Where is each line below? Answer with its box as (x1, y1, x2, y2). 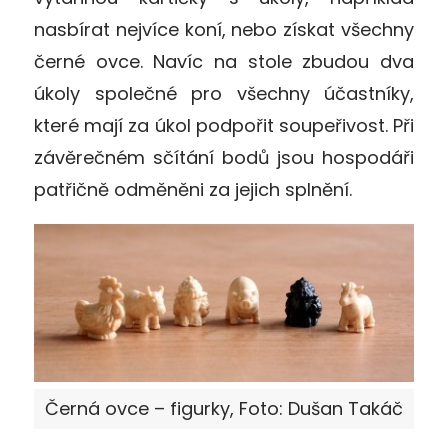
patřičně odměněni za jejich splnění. (34, 177, 352, 203)
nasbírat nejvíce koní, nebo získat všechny (34, 17, 414, 43)
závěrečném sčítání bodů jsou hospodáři (34, 145, 414, 171)
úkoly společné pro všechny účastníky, (34, 81, 414, 107)
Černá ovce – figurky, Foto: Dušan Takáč (45, 395, 403, 421)
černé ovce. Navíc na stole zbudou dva (34, 49, 414, 75)
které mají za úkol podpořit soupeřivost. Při (34, 113, 414, 139)
